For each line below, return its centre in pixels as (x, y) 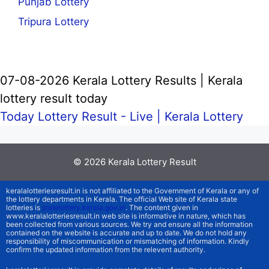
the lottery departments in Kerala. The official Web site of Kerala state (122, 199)
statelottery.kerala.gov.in (84, 208)
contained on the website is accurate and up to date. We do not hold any (126, 233)
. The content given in (162, 208)
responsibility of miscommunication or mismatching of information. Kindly (128, 241)
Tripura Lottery (53, 22)
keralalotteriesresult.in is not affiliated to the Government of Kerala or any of (132, 191)
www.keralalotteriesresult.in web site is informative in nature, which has (126, 216)
